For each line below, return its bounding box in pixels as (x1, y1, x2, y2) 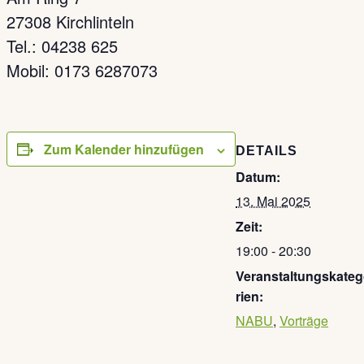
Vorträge (279, 311, 328, 331)
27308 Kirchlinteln (6, 10, 134, 33)
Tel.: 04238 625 (6, 34, 118, 58)
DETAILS (236, 144, 297, 158)
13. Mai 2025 (236, 192, 310, 211)
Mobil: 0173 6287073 (6, 58, 158, 82)
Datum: (236, 167, 280, 187)
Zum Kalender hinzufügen (44, 140, 204, 158)
